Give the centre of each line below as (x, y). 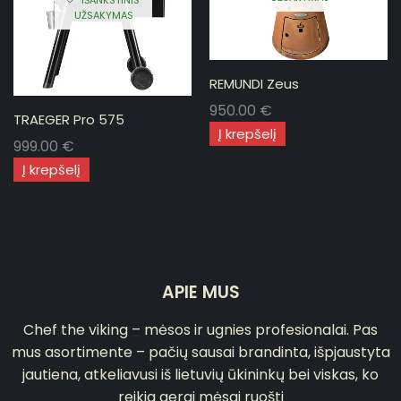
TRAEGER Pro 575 (69, 120)
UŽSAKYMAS (102, 15)
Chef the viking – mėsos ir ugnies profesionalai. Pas (200, 329)
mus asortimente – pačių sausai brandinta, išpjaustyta (200, 352)
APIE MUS (200, 292)
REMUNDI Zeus (254, 84)
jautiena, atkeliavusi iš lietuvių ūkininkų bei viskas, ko (200, 374)
